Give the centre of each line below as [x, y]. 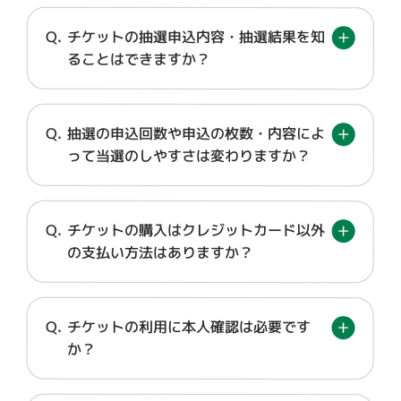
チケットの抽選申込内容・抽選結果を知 [196, 37]
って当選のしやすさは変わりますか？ [188, 156]
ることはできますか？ [138, 59]
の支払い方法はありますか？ [160, 252]
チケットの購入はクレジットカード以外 [196, 230]
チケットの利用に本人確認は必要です [188, 327]
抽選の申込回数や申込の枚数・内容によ [196, 133]
